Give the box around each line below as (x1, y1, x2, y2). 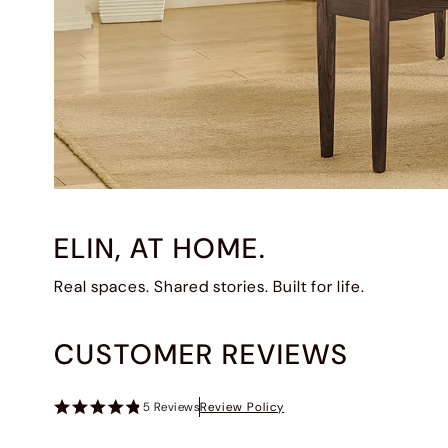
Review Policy (200, 399, 285, 416)
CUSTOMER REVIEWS (53, 336, 349, 374)
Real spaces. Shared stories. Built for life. (53, 276, 365, 298)
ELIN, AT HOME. (53, 230, 267, 268)
